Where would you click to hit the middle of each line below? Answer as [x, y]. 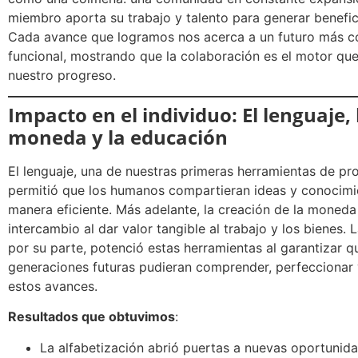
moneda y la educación [118, 137]
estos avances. [53, 286]
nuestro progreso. [62, 75]
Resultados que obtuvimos [91, 317]
